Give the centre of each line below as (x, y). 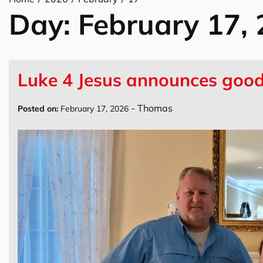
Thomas (155, 108)
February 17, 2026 (95, 109)
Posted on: (38, 109)
